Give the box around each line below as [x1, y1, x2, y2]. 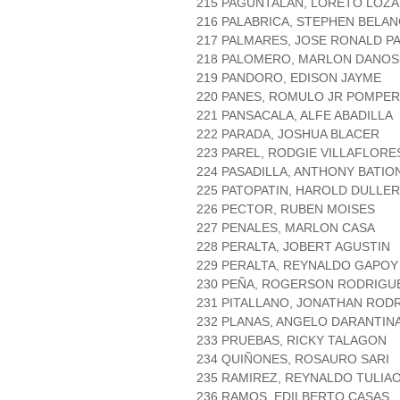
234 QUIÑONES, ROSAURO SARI [196, 352, 389, 367]
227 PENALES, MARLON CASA [196, 221, 375, 236]
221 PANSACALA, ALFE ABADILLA [196, 108, 393, 123]
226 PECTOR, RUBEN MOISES [196, 202, 375, 217]
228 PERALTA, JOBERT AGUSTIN [196, 239, 390, 254]
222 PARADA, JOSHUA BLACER [196, 127, 379, 142]
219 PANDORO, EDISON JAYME [196, 71, 381, 86]
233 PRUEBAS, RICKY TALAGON [196, 333, 387, 348]
